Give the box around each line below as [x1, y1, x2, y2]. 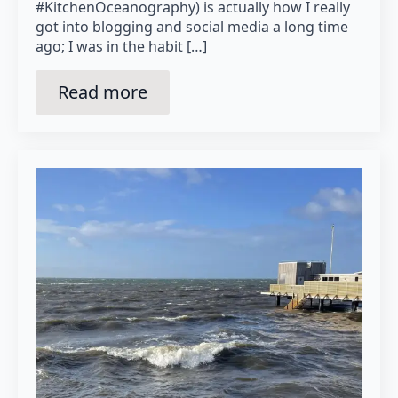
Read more [58, 79, 147, 104]
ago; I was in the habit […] [36, 36, 207, 56]
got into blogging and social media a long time [36, 16, 348, 36]
